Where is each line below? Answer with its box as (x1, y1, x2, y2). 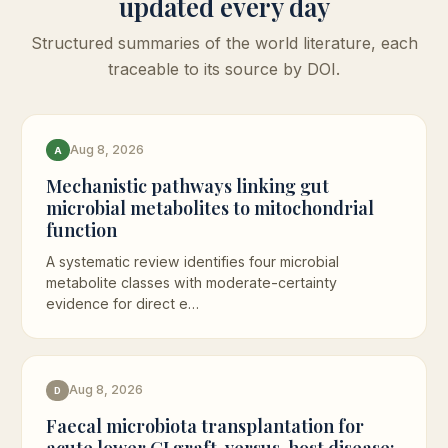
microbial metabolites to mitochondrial (45, 196, 374, 220)
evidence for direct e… (45, 294, 199, 312)
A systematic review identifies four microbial (45, 252, 339, 270)
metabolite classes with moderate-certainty (45, 273, 337, 291)
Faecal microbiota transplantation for (45, 414, 364, 438)
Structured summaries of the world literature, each (30, 33, 418, 54)
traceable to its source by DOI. (108, 59, 340, 80)
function (45, 218, 117, 242)
